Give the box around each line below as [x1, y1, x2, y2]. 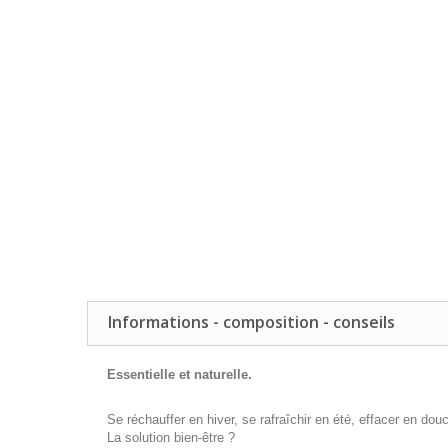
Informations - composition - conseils [108, 311, 395, 333]
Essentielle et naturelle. [107, 367, 252, 382]
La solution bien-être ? [107, 430, 235, 445]
